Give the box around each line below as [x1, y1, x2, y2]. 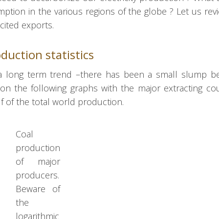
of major [16, 155, 61, 168]
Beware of [16, 183, 61, 195]
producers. [16, 169, 60, 181]
